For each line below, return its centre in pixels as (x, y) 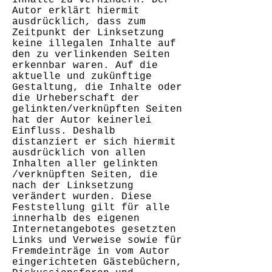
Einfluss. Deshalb (64, 131)
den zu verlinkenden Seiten (91, 55)
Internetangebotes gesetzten (94, 229)
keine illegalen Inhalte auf (94, 44)
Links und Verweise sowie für (97, 240)
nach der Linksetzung (73, 186)
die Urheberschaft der (76, 98)
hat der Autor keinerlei (82, 120)
